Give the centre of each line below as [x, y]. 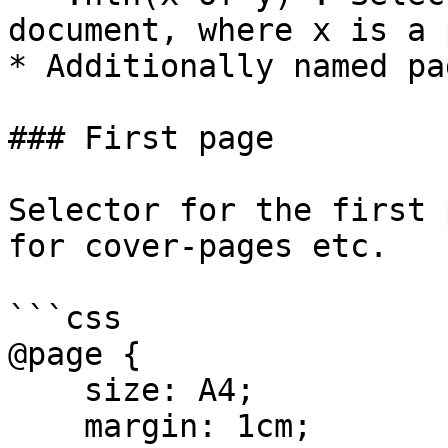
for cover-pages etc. [198, 246]
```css [65, 318]
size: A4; [46, 390]
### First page [141, 138]
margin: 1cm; [46, 426]
